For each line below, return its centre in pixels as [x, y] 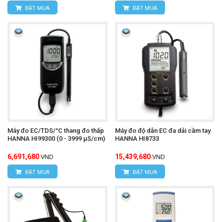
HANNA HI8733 [137, 138]
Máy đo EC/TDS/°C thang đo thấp [56, 130]
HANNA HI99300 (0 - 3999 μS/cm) [56, 138]
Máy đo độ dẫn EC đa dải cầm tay [163, 130]
